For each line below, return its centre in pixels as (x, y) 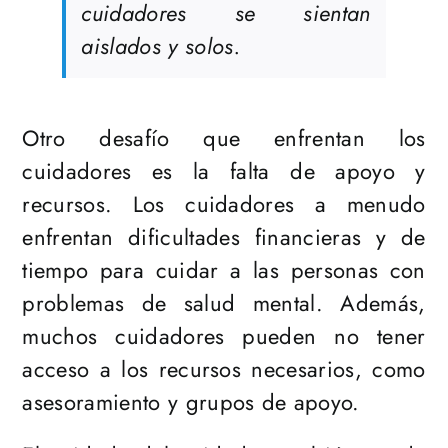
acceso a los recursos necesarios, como (224, 369)
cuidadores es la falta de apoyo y (224, 171)
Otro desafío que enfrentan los (224, 138)
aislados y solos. (160, 46)
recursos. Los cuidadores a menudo (224, 204)
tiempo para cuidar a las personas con (224, 270)
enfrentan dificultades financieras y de (224, 237)
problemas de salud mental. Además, (224, 303)
